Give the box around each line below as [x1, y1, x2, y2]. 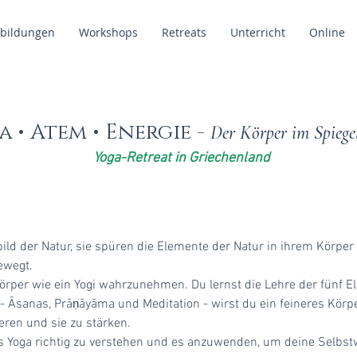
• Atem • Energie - [17, 119, 210, 147]
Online [309, 25, 345, 40]
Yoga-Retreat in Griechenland [92, 150, 273, 167]
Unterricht [230, 25, 285, 40]
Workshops [79, 25, 138, 40]
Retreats [162, 25, 206, 40]
